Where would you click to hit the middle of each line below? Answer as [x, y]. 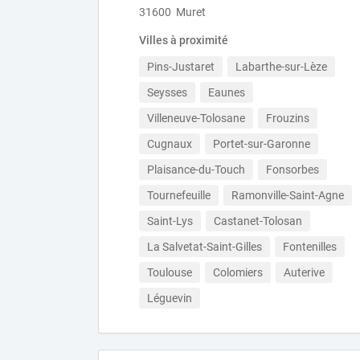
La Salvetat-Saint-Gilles [205, 247]
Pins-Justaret [181, 67]
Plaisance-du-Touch [196, 170]
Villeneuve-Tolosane [196, 118]
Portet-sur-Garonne [262, 144]
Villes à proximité [184, 40]
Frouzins [288, 118]
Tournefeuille [179, 195]
